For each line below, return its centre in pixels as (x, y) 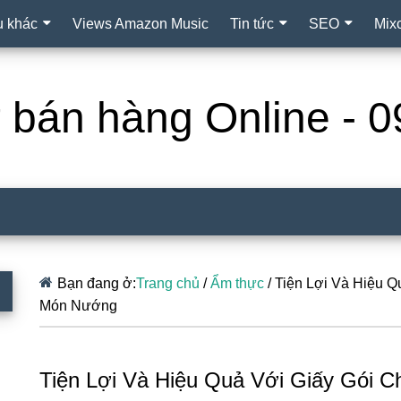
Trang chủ (168, 283)
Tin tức (252, 24)
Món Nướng (78, 306)
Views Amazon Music (141, 24)
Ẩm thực (237, 283)
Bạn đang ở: (97, 283)
